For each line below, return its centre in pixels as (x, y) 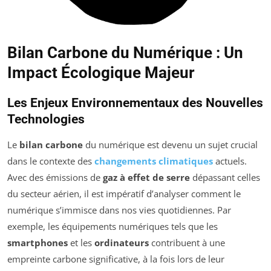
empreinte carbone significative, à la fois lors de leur (116, 259)
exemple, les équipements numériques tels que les (113, 227)
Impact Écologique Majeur (101, 73)
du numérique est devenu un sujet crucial (170, 145)
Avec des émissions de (55, 178)
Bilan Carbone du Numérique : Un (125, 53)
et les (81, 243)
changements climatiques (154, 161)
